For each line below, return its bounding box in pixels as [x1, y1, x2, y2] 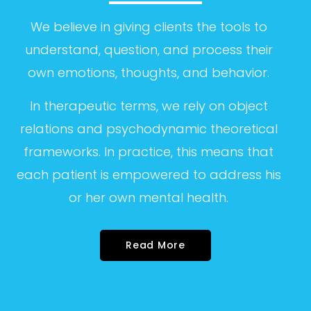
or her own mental [69, 189, 183, 207]
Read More [126, 238, 185, 253]
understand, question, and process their [24, 41, 273, 59]
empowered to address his [108, 166, 281, 184]
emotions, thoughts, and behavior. [54, 64, 269, 82]
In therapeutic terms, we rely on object [29, 97, 268, 115]
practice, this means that [115, 143, 274, 161]
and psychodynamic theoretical [73, 120, 278, 138]
